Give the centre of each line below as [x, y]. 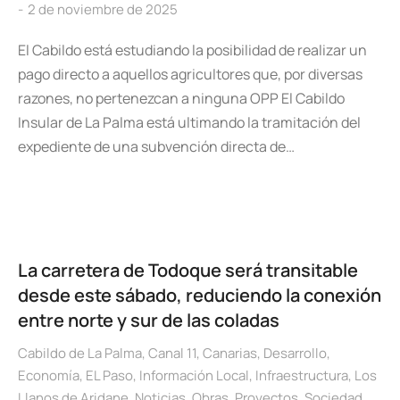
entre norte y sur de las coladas [149, 320]
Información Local [194, 375]
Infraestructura [302, 375]
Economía [49, 375]
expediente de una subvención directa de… [156, 146]
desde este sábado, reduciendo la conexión [200, 295]
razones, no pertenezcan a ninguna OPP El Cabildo [181, 98]
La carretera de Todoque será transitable [188, 270]
